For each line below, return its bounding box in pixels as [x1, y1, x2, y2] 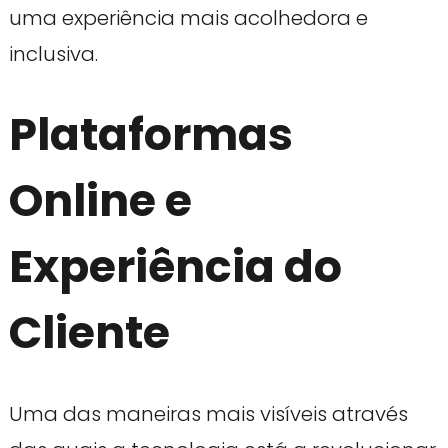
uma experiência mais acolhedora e [8, 4, 368, 33]
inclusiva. [8, 40, 98, 69]
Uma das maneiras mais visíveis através [8, 399, 408, 428]
